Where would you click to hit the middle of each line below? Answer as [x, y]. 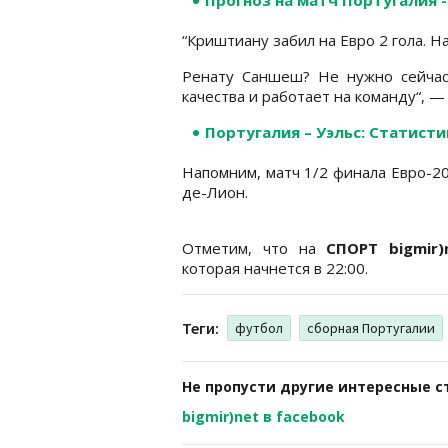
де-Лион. [215, 191]
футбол [259, 327]
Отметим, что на [254, 247]
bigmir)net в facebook [263, 416]
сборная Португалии [371, 327]
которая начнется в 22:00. [275, 267]
